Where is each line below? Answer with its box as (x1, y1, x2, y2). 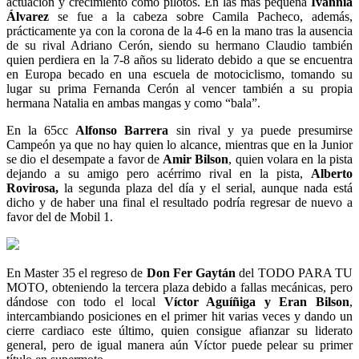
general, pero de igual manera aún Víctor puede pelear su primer (6, 338, 353, 353)
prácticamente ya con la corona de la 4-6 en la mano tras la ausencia (6, 24, 353, 38)
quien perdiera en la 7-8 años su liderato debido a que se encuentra (6, 53, 353, 67)
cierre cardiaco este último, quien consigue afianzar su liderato (6, 324, 353, 338)
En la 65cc (6, 123, 76, 138)
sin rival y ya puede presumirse (168, 123, 353, 138)
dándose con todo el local (6, 295, 164, 309)
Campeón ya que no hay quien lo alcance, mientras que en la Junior (6, 138, 353, 152)
